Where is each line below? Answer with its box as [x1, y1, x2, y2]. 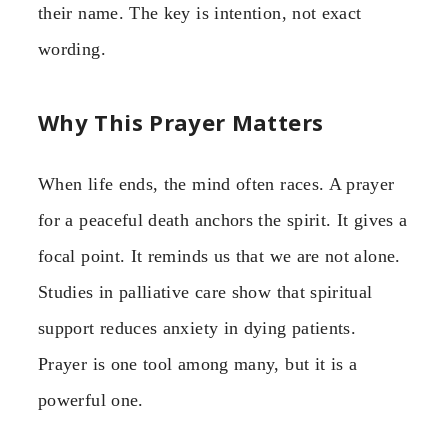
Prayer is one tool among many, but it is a [38, 353, 358, 374]
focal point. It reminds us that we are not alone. [38, 245, 401, 266]
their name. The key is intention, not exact [38, 3, 362, 24]
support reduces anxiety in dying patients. [38, 317, 357, 338]
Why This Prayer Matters [38, 106, 324, 137]
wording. [38, 39, 106, 60]
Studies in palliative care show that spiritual [38, 281, 373, 302]
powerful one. [38, 389, 144, 410]
